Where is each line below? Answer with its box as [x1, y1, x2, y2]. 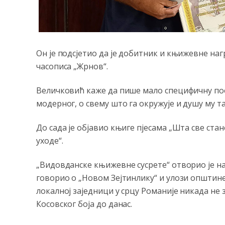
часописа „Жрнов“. [36, 61, 108, 72]
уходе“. [36, 135, 63, 146]
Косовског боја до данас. [36, 198, 133, 209]
